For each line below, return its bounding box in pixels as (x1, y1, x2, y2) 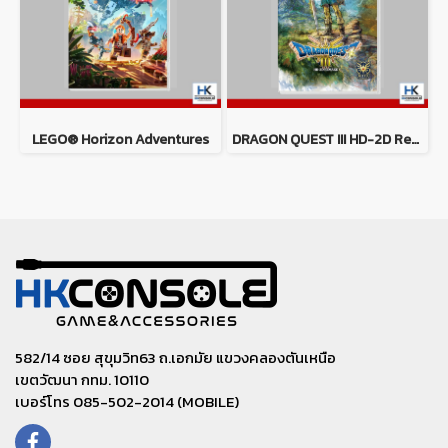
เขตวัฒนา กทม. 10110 (15, 367, 149, 391)
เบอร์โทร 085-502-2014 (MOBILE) (15, 389, 239, 413)
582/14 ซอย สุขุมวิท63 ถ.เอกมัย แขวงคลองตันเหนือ (15, 345, 336, 369)
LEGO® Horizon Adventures (32, 128, 209, 150)
